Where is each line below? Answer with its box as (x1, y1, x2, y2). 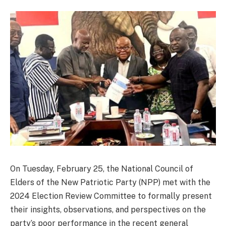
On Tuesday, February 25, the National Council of (10, 163, 193, 174)
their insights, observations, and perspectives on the (10, 204, 206, 214)
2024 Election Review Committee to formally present (10, 191, 212, 201)
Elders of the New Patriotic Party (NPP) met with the (10, 177, 210, 187)
